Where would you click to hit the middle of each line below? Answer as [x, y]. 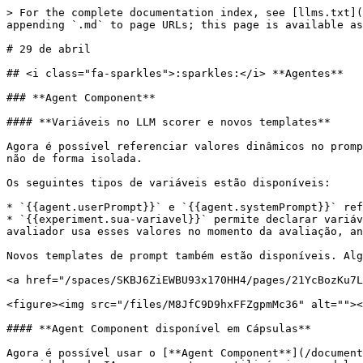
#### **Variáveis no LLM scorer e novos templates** [169, 122]
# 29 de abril [49, 49]
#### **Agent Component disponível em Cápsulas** [159, 329]
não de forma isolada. [75, 158]
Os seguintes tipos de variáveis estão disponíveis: [169, 183]
